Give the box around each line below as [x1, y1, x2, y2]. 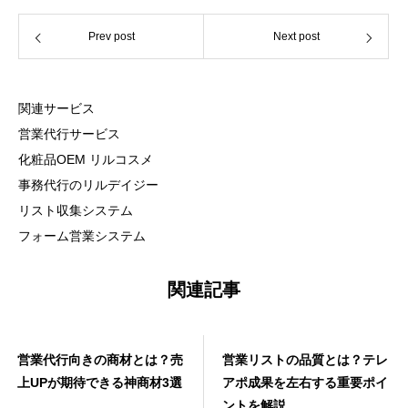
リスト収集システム [18, 203, 133, 219]
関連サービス [18, 101, 95, 117]
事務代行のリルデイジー [18, 178, 158, 193]
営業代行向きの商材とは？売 [17, 352, 183, 368]
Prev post [87, 30, 135, 44]
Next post [272, 30, 320, 44]
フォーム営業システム [18, 229, 146, 244]
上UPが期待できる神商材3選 [17, 375, 182, 391]
